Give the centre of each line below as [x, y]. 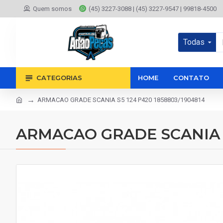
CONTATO [191, 78]
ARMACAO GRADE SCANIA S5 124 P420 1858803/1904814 [121, 100]
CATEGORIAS [59, 78]
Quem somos [52, 9]
